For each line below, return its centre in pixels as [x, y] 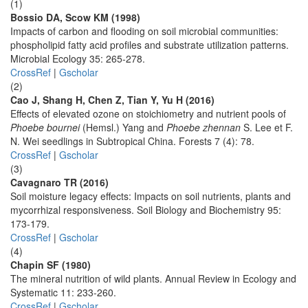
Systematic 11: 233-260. [63, 292]
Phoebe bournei [45, 127]
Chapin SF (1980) [51, 265]
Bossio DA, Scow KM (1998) [75, 17]
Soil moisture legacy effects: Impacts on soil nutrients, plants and [151, 196]
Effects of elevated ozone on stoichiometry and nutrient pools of [148, 113]
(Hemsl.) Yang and [123, 127]
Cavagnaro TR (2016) [59, 182]
